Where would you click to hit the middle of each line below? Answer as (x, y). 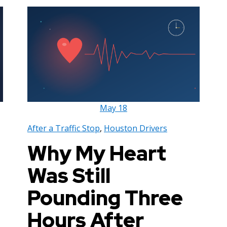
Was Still (69, 175)
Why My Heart (97, 153)
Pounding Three (105, 198)
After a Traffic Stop (64, 128)
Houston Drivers (136, 128)
